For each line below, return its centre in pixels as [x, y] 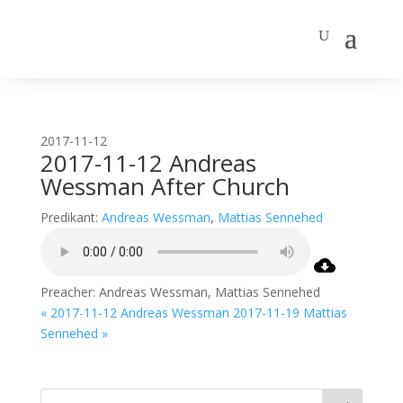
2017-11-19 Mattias [290, 313]
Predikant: [69, 217]
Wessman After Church [165, 186]
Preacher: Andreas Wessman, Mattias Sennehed [180, 292]
